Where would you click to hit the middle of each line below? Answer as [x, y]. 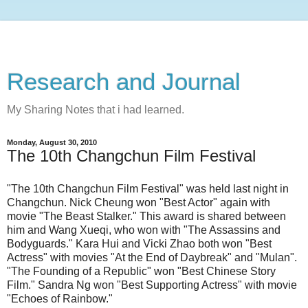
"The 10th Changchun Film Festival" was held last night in [148, 188]
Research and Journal [124, 82]
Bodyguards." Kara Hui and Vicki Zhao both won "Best [139, 243]
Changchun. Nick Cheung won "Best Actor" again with [139, 202]
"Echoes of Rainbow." [60, 298]
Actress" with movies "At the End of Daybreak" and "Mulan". [152, 257]
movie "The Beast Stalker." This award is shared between [146, 216]
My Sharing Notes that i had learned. [96, 110]
